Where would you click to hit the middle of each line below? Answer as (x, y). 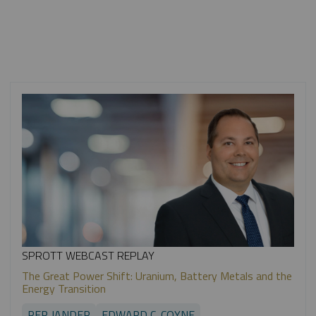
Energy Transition (63, 288)
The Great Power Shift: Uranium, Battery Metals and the (157, 275)
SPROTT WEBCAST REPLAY (88, 255)
